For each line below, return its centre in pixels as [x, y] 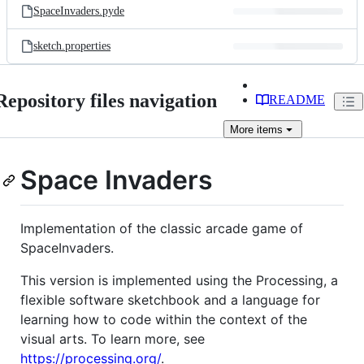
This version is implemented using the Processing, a [179, 280]
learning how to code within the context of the [164, 319]
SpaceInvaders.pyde [79, 11]
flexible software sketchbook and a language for [170, 299]
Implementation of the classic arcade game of [162, 228]
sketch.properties [72, 46]
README [297, 100]
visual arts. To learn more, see [113, 338]
